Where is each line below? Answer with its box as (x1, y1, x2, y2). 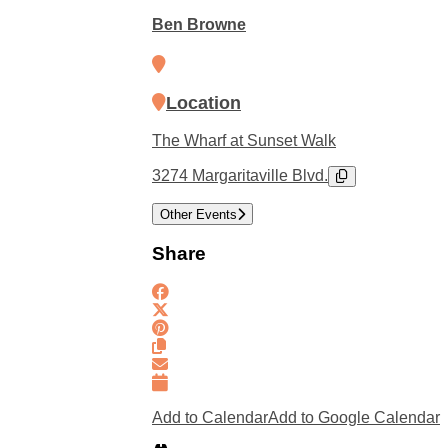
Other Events (160, 206, 237, 222)
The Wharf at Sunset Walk (152, 131, 336, 149)
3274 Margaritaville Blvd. (152, 166, 328, 184)
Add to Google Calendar (268, 408, 440, 426)
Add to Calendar (152, 408, 268, 426)
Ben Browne (152, 16, 246, 34)
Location (166, 92, 241, 113)
